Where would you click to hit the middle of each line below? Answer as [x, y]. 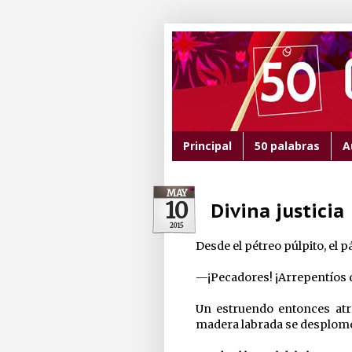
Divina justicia [277, 211]
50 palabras [287, 146]
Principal [207, 146]
